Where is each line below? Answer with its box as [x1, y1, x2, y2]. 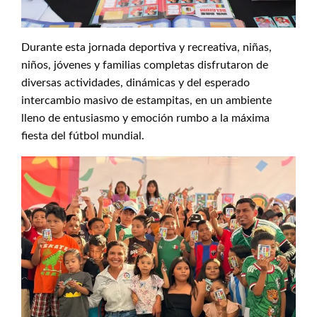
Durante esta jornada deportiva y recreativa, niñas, [21, 41, 272, 53]
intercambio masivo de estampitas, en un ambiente [21, 94, 272, 106]
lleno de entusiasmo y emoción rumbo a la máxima [21, 112, 270, 124]
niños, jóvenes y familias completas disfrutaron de [21, 59, 268, 71]
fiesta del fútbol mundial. [21, 129, 144, 142]
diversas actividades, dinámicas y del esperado [21, 76, 250, 88]
